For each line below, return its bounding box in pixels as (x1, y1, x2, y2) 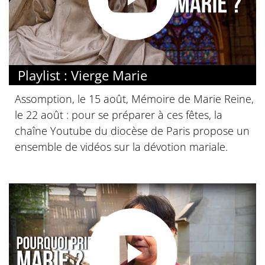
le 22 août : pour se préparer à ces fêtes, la (15, 108, 222, 122)
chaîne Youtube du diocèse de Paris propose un (15, 124, 250, 138)
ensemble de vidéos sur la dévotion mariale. (15, 140, 228, 154)
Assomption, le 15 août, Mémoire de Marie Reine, (15, 92, 254, 106)
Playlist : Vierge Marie (18, 66, 147, 85)
